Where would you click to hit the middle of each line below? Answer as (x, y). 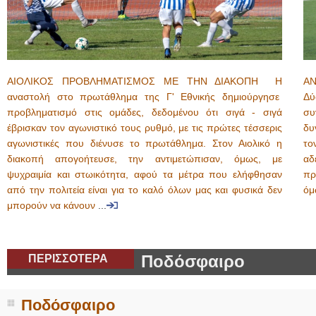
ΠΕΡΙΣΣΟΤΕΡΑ (68, 259)
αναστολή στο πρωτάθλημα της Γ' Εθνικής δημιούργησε (145, 97)
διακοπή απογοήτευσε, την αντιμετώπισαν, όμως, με (145, 159)
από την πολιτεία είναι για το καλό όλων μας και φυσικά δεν (145, 190)
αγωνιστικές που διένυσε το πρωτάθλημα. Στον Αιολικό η (145, 144)
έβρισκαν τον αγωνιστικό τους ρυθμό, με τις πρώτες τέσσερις (145, 128)
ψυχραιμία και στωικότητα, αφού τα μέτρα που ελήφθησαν (145, 175)
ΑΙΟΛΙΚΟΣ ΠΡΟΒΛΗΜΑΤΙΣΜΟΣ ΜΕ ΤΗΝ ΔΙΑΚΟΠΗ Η (145, 81)
